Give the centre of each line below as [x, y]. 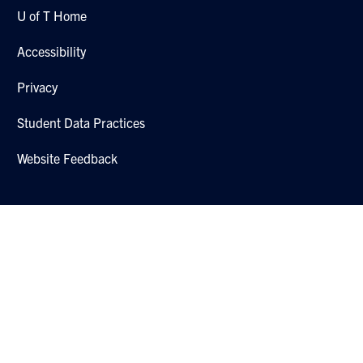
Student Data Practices [81, 122]
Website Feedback [68, 158]
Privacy [38, 86]
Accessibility [52, 51]
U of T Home [52, 15]
